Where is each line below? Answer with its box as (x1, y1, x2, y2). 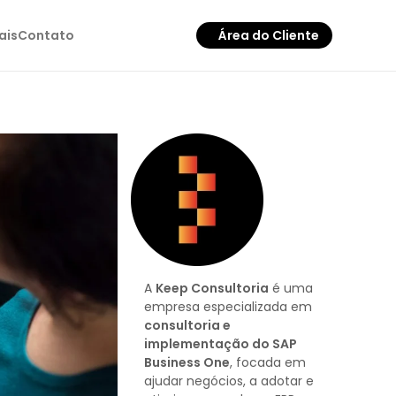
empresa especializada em (144, 298, 312, 316)
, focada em (230, 354, 306, 371)
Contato (17, 26, 74, 44)
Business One (144, 354, 230, 371)
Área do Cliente (218, 27, 319, 44)
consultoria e (144, 316, 231, 334)
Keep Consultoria (156, 279, 269, 297)
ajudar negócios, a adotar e (144, 372, 314, 390)
